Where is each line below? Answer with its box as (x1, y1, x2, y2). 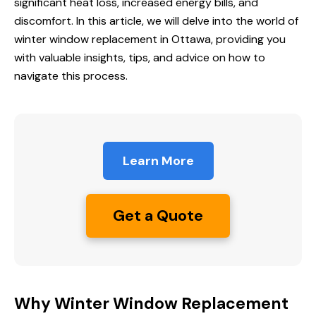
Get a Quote (113, 205, 203, 226)
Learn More (122, 152, 194, 170)
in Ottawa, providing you (157, 32, 286, 47)
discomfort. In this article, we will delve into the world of (14, 13, 298, 29)
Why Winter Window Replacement (14, 293, 288, 315)
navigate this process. (14, 68, 128, 84)
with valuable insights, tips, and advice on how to (14, 50, 265, 66)
